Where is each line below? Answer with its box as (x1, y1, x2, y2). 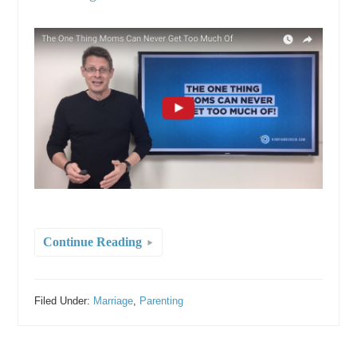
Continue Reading (43, 235, 143, 249)
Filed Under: (34, 295, 94, 308)
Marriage (93, 295, 134, 308)
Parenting (139, 295, 184, 308)
